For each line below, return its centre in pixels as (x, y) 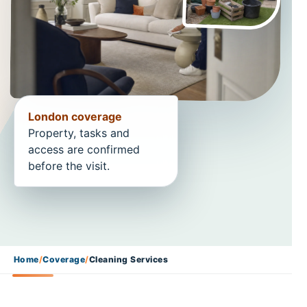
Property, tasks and (79, 133)
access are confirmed (84, 149)
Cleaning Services (128, 259)
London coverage (75, 116)
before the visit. (69, 166)
